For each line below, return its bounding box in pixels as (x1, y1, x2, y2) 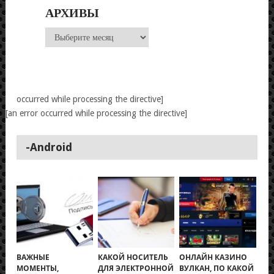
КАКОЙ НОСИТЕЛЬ (98, 251, 169, 262)
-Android (26, 140, 72, 154)
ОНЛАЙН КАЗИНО (179, 251, 248, 262)
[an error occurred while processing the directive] (5, 108, 187, 118)
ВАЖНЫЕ (17, 251, 50, 262)
